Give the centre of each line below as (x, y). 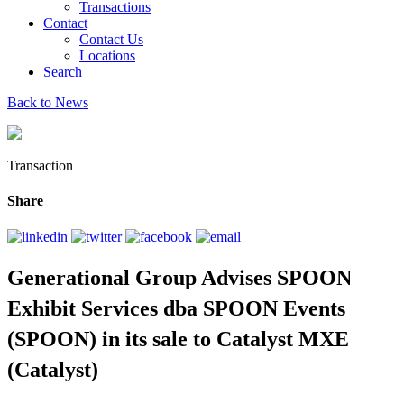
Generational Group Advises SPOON (179, 278)
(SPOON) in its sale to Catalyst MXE (178, 340)
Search (63, 72)
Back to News (48, 102)
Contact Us (111, 39)
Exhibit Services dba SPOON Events (176, 309)
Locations (107, 55)
